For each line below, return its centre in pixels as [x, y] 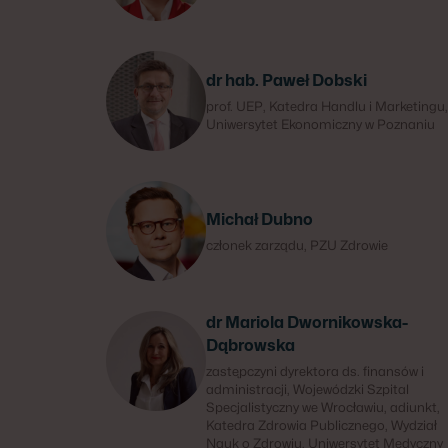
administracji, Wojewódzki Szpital [307, 389]
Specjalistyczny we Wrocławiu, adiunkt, [323, 407]
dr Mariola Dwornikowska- [307, 322]
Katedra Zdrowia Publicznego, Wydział [321, 425]
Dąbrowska [250, 345]
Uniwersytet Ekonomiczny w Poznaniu [320, 124]
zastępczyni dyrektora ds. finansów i [315, 371]
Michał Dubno [259, 219]
